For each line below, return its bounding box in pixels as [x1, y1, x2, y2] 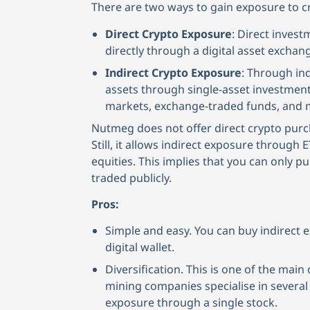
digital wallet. [105, 239, 174, 255]
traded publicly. [91, 170, 172, 185]
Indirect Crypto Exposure [105, 64, 241, 80]
